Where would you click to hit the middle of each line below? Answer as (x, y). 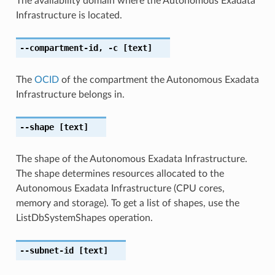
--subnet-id (46, 250)
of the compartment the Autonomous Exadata (159, 79)
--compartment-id (59, 48)
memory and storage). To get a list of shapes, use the (127, 203)
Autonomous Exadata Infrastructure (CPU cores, (120, 188)
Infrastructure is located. (69, 15)
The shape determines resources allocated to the (120, 173)
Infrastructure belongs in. (70, 94)
